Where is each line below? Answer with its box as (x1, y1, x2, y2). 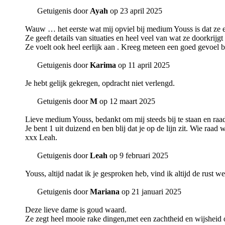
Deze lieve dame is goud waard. (25, 205, 127, 214)
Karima (90, 61, 116, 70)
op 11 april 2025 (116, 61, 170, 70)
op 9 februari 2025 (107, 151, 168, 160)
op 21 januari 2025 (120, 187, 181, 196)
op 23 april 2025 (108, 7, 162, 16)
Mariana (90, 187, 120, 196)
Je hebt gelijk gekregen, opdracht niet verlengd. (25, 79, 175, 88)
